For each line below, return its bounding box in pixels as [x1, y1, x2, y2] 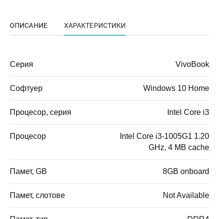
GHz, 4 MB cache [149, 143, 209, 152]
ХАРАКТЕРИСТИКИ [64, 22, 126, 30]
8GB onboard [163, 167, 209, 176]
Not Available [163, 191, 209, 200]
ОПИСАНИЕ [10, 22, 47, 30]
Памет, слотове [10, 191, 65, 200]
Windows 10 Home [143, 84, 209, 93]
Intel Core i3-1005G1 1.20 [120, 132, 209, 141]
